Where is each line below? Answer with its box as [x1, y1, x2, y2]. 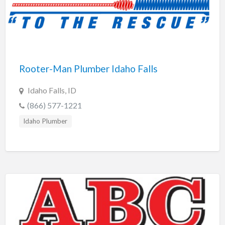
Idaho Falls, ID [27, 85, 76, 95]
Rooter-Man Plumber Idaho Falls [19, 62, 158, 74]
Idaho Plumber [23, 117, 68, 125]
